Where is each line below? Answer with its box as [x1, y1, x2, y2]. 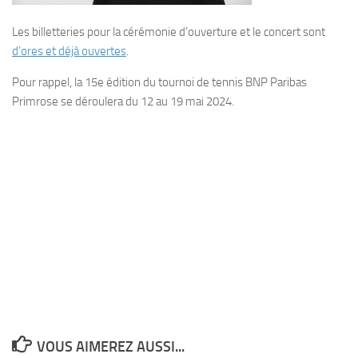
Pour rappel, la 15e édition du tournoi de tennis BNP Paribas [12, 75, 307, 89]
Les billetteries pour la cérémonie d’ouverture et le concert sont [12, 25, 325, 39]
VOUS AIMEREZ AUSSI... [36, 338, 185, 356]
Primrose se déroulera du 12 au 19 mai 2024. [12, 94, 234, 109]
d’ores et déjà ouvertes [12, 44, 126, 58]
